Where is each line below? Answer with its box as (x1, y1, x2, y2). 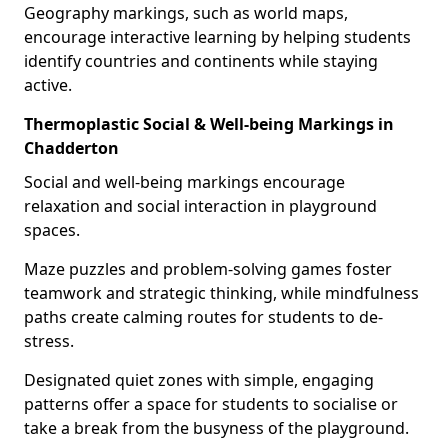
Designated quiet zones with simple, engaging (24, 369, 374, 391)
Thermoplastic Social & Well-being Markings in (24, 113, 394, 135)
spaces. (24, 219, 80, 241)
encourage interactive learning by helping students (24, 26, 411, 48)
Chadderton (24, 137, 119, 159)
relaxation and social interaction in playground (24, 195, 377, 217)
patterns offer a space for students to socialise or (24, 393, 398, 415)
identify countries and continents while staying (24, 50, 378, 72)
